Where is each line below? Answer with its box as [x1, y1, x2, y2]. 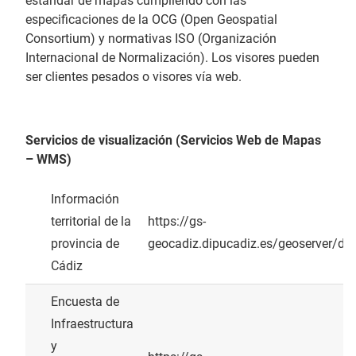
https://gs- [148, 214, 206, 230]
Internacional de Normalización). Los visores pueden [25, 50, 319, 66]
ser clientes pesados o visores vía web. [25, 69, 242, 85]
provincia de [51, 236, 119, 252]
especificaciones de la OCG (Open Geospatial [25, 12, 277, 28]
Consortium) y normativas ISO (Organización [25, 31, 277, 47]
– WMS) [25, 152, 72, 168]
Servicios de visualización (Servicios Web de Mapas [25, 133, 321, 149]
